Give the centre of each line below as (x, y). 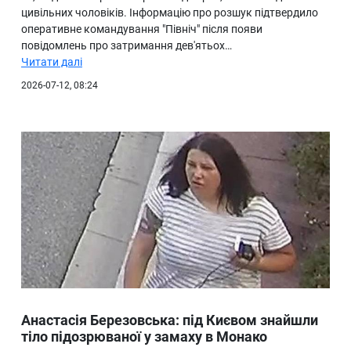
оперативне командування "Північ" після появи (142, 29)
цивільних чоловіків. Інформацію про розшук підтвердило (170, 13)
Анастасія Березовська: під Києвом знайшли (170, 320)
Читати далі (52, 62)
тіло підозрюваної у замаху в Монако (144, 337)
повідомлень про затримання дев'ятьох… (127, 46)
